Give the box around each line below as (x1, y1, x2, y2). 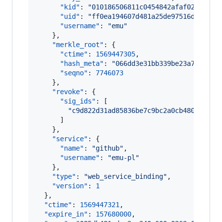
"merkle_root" (52, 41, 104, 49)
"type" (52, 172, 76, 180)
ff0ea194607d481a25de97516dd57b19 (92, 12, 219, 20)
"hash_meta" (60, 59, 104, 67)
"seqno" (60, 69, 88, 77)
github (96, 144, 119, 152)
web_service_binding (88, 172, 163, 180)
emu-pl (111, 154, 135, 162)
